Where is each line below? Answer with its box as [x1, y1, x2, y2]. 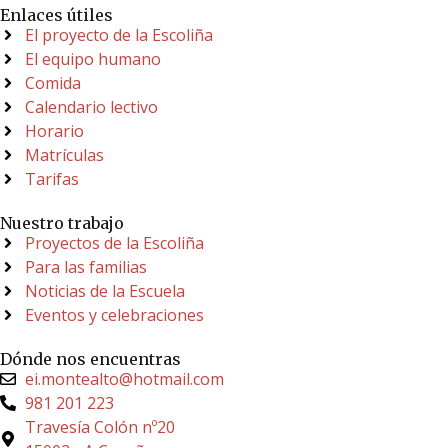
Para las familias [25, 256, 147, 279]
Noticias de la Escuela [25, 280, 185, 303]
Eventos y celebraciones [25, 304, 204, 327]
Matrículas [25, 144, 104, 167]
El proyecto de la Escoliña [25, 24, 213, 47]
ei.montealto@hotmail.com [25, 368, 224, 391]
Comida [25, 72, 81, 95]
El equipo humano [25, 48, 161, 71]
